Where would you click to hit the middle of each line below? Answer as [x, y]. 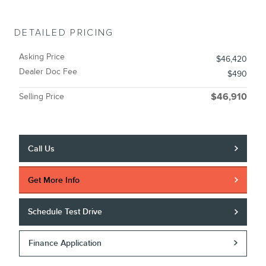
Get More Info [54, 180]
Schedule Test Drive [65, 212]
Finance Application [65, 243]
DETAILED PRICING [64, 33]
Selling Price [42, 96]
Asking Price [42, 56]
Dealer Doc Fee [48, 71]
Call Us [42, 148]
